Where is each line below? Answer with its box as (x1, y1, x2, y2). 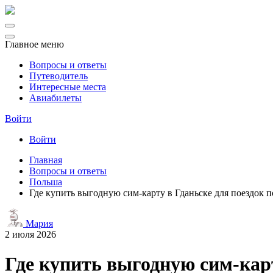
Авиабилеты (29, 93, 82, 103)
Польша (29, 177, 62, 187)
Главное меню (5, 39, 64, 49)
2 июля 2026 (5, 229, 56, 239)
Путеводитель (29, 71, 88, 81)
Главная (29, 155, 62, 165)
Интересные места (29, 82, 106, 92)
